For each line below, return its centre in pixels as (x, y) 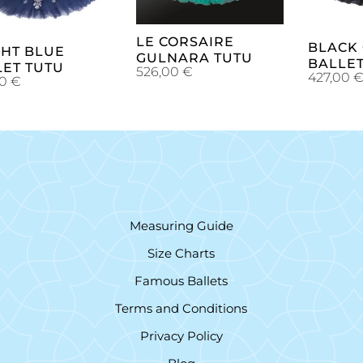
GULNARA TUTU (194, 58)
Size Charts (181, 253)
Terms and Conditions (181, 308)
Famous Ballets (181, 280)
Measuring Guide (181, 225)
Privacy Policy (181, 335)
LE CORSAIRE (185, 42)
